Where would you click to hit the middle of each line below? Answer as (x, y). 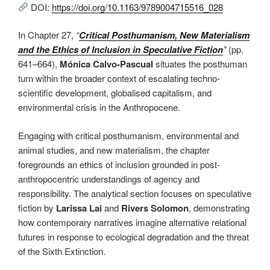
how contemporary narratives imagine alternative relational (132, 222)
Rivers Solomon (155, 208)
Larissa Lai (79, 208)
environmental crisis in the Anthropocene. (99, 107)
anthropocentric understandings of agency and (109, 178)
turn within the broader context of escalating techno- (119, 78)
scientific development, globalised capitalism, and (115, 93)
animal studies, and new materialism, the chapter (114, 149)
